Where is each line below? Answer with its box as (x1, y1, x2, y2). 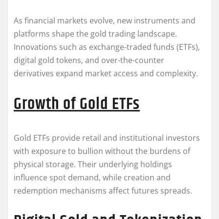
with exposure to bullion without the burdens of (14, 146, 190, 157)
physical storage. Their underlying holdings (14, 159, 172, 170)
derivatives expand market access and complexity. (14, 68, 198, 79)
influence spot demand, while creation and (14, 172, 171, 183)
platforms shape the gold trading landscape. (14, 28, 177, 40)
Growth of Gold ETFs (14, 91, 140, 117)
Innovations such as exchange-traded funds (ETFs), (14, 42, 200, 53)
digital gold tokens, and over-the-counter (14, 55, 164, 66)
